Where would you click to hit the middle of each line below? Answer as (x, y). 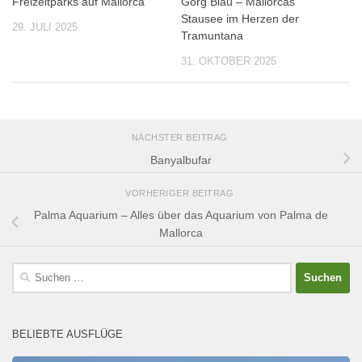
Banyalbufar (181, 160)
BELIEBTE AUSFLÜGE (67, 334)
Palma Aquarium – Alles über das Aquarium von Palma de (181, 215)
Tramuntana (212, 36)
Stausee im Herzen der (240, 19)
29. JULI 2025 (45, 27)
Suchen (31, 270)
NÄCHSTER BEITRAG (181, 138)
